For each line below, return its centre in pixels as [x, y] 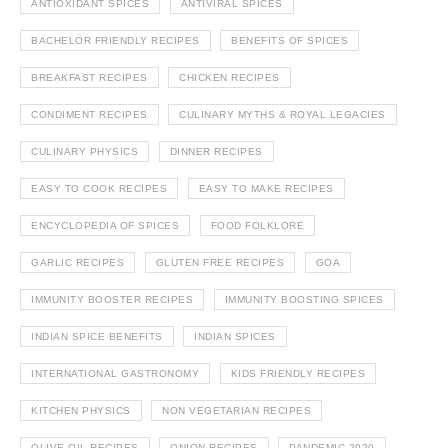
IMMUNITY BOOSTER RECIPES [112, 299]
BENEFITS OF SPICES [289, 40]
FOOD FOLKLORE [257, 225]
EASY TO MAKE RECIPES [266, 188]
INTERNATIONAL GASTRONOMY [115, 373]
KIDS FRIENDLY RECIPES [297, 373]
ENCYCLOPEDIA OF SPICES [105, 225]
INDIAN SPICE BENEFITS [97, 336]
